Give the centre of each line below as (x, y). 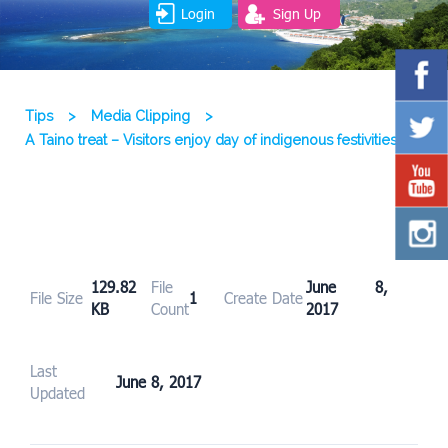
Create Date (263, 298)
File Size (56, 298)
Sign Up (296, 13)
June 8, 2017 (158, 382)
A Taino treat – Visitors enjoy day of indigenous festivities (211, 140)
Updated (57, 393)
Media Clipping (140, 116)
